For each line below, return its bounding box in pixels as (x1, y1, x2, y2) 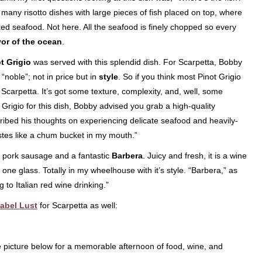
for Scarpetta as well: (37, 201, 118, 210)
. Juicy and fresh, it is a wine (143, 151, 247, 160)
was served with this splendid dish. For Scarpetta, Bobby (31, 57, 242, 67)
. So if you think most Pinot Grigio (118, 72, 241, 81)
